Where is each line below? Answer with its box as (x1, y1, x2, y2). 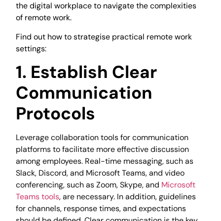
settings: (16, 43, 47, 54)
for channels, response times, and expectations (16, 203, 186, 214)
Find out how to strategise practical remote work (16, 31, 192, 42)
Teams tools (16, 191, 60, 202)
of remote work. (16, 12, 72, 23)
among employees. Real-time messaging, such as (16, 156, 194, 167)
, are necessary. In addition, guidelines (59, 191, 196, 202)
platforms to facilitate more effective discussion (16, 144, 189, 155)
